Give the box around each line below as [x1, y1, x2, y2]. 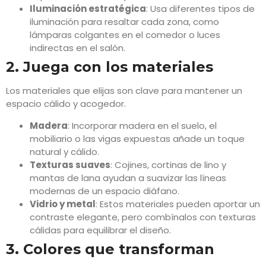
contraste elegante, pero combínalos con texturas [30, 210, 256, 223]
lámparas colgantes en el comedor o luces [30, 28, 220, 42]
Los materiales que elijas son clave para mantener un [6, 84, 242, 97]
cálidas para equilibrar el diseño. [30, 223, 171, 236]
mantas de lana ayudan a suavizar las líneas [30, 171, 226, 184]
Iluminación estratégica [30, 2, 146, 15]
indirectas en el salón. [30, 42, 125, 55]
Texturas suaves [30, 158, 110, 171]
